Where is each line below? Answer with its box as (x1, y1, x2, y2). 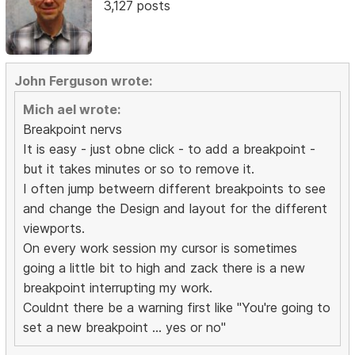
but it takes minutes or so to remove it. (23, 160, 255, 177)
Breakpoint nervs (23, 120, 123, 137)
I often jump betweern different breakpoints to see (23, 180, 326, 197)
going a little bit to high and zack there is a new (23, 259, 306, 276)
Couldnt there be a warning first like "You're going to (23, 299, 331, 315)
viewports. (23, 219, 86, 236)
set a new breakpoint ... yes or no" (23, 319, 227, 335)
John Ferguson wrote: (14, 72, 153, 89)
